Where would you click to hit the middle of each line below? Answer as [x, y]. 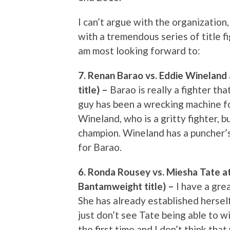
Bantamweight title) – [127, 186]
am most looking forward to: [139, 50]
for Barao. [100, 147]
